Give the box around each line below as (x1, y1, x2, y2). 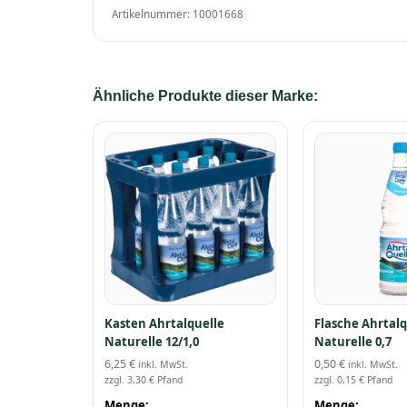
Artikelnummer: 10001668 (112, 6, 243, 22)
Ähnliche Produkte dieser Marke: (93, 88, 318, 104)
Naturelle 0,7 (314, 333, 392, 350)
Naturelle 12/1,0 (104, 333, 199, 350)
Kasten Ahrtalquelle (104, 314, 224, 332)
